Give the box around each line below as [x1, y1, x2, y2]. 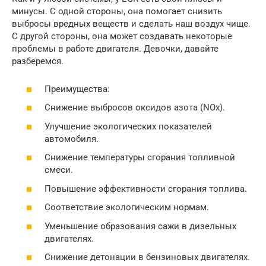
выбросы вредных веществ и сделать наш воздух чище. [12, 18, 251, 30]
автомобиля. [45, 133, 99, 144]
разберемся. [12, 56, 64, 67]
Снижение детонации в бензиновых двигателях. [45, 252, 250, 263]
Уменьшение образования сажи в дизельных [45, 220, 236, 232]
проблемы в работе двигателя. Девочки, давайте [12, 43, 218, 55]
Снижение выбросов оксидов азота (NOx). [45, 102, 225, 113]
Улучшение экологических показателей [45, 121, 212, 132]
